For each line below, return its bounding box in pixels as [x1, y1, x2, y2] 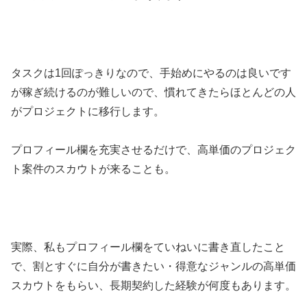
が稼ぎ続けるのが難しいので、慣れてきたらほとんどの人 [11, 86, 296, 98]
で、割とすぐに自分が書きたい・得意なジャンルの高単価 [11, 260, 296, 273]
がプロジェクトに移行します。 [11, 105, 164, 117]
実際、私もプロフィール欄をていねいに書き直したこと [11, 241, 285, 254]
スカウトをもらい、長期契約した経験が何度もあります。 [11, 280, 296, 292]
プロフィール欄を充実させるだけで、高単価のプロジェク [11, 144, 296, 156]
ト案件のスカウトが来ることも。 [11, 163, 175, 175]
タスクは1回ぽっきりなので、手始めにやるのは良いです [11, 66, 291, 79]
